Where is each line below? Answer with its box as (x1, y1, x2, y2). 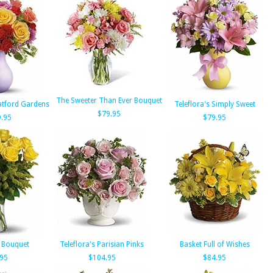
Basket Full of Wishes (179, 240, 250, 249)
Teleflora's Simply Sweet (174, 100, 255, 108)
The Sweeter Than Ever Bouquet (56, 96, 162, 105)
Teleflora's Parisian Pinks (60, 240, 144, 249)
